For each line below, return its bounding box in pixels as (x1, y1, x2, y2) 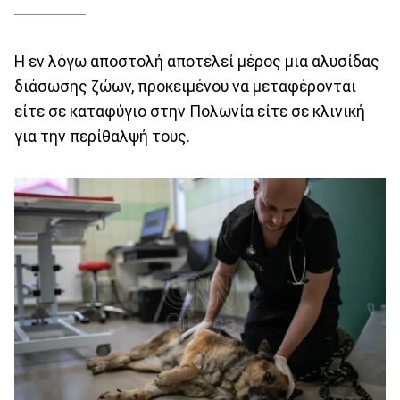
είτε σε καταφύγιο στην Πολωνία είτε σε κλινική (14, 103, 365, 121)
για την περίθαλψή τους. (14, 128, 190, 146)
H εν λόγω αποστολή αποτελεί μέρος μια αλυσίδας (14, 53, 379, 71)
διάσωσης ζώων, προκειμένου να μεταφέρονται (14, 78, 356, 96)
